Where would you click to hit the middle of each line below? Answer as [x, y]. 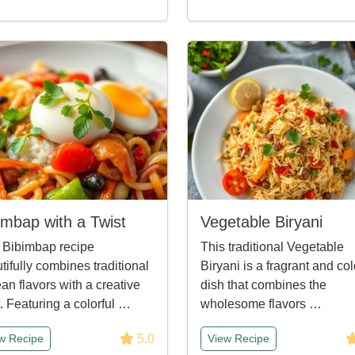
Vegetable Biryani [261, 222]
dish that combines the [263, 285]
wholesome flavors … [261, 304]
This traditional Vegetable [272, 247]
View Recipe [239, 338]
